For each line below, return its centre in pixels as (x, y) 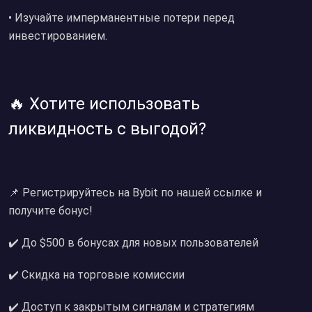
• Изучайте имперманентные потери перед (122, 18)
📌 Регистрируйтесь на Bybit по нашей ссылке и (135, 193)
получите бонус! (50, 211)
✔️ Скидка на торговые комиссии (96, 275)
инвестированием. (58, 36)
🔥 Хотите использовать (104, 104)
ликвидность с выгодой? (107, 129)
